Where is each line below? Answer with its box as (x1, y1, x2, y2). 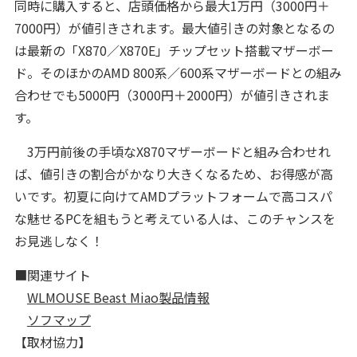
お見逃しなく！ (14, 230, 104, 250)
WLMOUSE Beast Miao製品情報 (26, 287, 210, 307)
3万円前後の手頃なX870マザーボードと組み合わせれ (14, 141, 331, 161)
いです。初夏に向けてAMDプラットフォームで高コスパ (14, 186, 332, 206)
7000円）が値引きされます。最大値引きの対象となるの (14, 18, 335, 37)
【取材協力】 (14, 331, 91, 351)
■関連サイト (14, 265, 91, 284)
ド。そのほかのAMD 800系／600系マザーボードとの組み (14, 62, 342, 82)
